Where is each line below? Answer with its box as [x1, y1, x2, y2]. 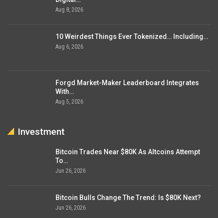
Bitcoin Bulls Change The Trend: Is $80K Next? [55, 194, 201, 202]
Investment [18, 126, 65, 137]
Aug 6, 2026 [55, 43, 83, 51]
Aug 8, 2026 [55, 6, 83, 13]
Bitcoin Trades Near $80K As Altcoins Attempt [55, 147, 200, 156]
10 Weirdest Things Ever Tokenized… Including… [55, 33, 208, 41]
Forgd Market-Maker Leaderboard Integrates [55, 79, 199, 87]
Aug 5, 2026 [55, 98, 83, 106]
